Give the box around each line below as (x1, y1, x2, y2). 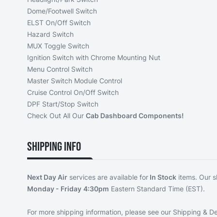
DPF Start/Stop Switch (27, 99, 98, 108)
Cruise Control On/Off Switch (27, 88, 119, 96)
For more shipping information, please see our (27, 207, 173, 216)
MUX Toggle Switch (27, 41, 89, 50)
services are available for (67, 172, 148, 181)
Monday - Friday (27, 184, 81, 193)
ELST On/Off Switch (27, 18, 91, 27)
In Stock (148, 172, 176, 181)
